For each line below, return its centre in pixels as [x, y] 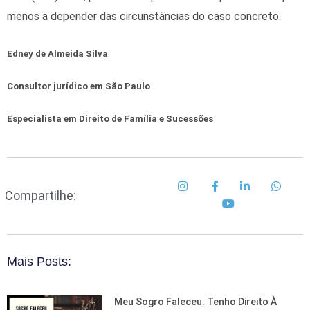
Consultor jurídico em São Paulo [79, 86]
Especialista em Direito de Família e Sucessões [110, 118]
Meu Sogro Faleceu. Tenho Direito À [195, 301]
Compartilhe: [40, 195]
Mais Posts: [39, 261]
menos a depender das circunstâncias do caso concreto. [144, 17]
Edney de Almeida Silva [57, 54]
